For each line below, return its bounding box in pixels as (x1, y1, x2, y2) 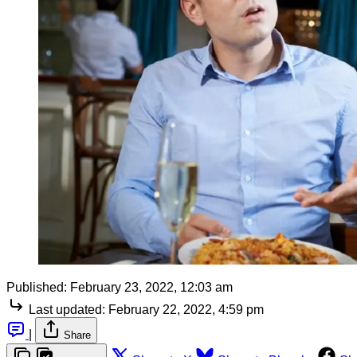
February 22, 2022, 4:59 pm (108, 302, 264, 316)
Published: (6, 280, 67, 294)
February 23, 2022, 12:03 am (70, 280, 233, 294)
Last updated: (29, 302, 105, 316)
